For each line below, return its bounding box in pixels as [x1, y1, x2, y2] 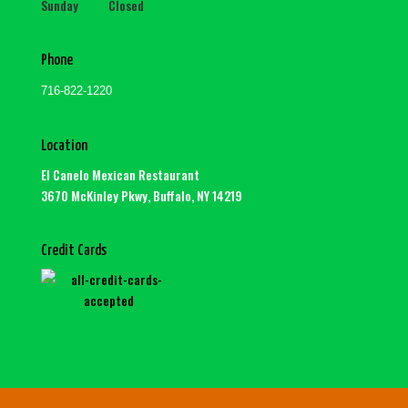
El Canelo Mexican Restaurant [40, 165, 199, 185]
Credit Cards [40, 243, 107, 260]
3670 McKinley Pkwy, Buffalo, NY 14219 [40, 186, 242, 206]
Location [40, 138, 87, 155]
